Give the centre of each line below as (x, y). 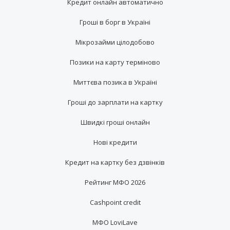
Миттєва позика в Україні (115, 82)
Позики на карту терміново (115, 62)
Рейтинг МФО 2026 (115, 182)
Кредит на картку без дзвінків (115, 162)
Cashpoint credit (115, 202)
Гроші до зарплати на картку (115, 102)
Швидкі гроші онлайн (115, 122)
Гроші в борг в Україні (115, 22)
